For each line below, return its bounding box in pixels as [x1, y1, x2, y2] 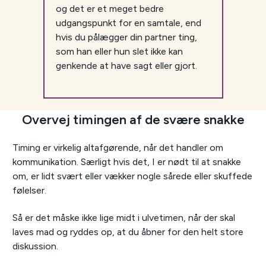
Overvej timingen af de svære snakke [21, 112, 245, 128]
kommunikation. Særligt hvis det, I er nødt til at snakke [12, 156, 241, 168]
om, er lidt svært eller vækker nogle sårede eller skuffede [12, 170, 252, 182]
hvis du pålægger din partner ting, [55, 31, 197, 43]
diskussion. [12, 240, 58, 252]
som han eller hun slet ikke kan [55, 46, 183, 58]
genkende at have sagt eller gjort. [55, 60, 197, 72]
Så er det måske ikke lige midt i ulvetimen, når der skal [12, 212, 235, 224]
